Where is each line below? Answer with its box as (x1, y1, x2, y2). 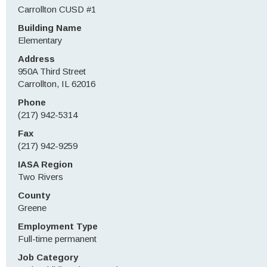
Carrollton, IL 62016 (18, 79, 95, 89)
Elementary (18, 35, 63, 45)
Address (18, 54, 55, 64)
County (18, 190, 50, 200)
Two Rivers (18, 172, 63, 182)
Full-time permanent (18, 234, 97, 244)
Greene (18, 203, 46, 213)
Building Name (18, 23, 82, 33)
